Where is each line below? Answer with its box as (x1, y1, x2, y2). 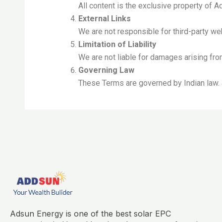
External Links (78, 14, 131, 24)
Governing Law (78, 65, 134, 75)
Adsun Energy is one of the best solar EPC (10, 209, 171, 219)
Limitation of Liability (78, 40, 156, 50)
